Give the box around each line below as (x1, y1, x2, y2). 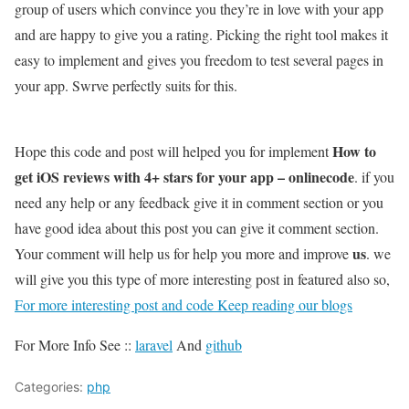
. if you (354, 166, 394, 186)
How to (332, 140, 376, 162)
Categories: (15, 378, 87, 394)
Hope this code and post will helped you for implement (15, 141, 332, 161)
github (205, 334, 242, 354)
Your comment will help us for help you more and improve (15, 243, 352, 263)
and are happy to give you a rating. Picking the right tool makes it (15, 24, 388, 44)
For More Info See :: (15, 334, 135, 354)
